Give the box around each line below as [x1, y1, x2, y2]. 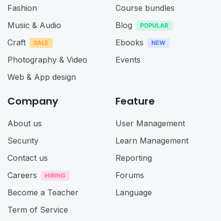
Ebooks [115, 37, 144, 47]
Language [115, 187, 152, 197]
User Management [115, 118, 185, 128]
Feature [115, 94, 155, 108]
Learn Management [115, 135, 188, 146]
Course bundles [115, 2, 175, 13]
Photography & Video [7, 54, 87, 65]
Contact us [7, 152, 48, 163]
